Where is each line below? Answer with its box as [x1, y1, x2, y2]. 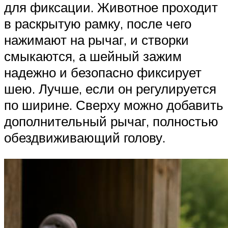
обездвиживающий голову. [4, 129, 165, 146]
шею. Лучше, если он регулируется [4, 80, 216, 97]
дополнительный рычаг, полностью [4, 112, 218, 129]
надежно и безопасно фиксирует [4, 64, 202, 80]
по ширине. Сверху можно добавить [4, 96, 223, 113]
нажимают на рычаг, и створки [4, 31, 189, 48]
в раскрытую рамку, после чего [4, 15, 191, 32]
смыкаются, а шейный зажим [4, 47, 182, 64]
